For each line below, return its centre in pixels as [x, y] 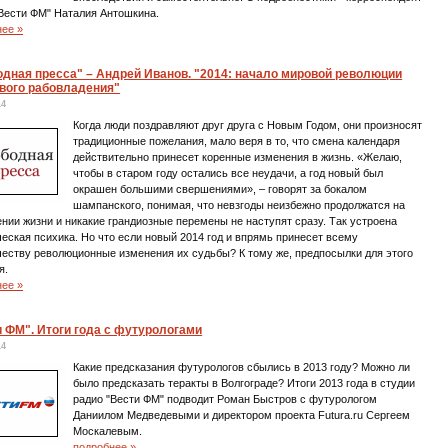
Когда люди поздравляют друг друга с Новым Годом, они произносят [248, 125]
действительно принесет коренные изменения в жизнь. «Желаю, [238, 157]
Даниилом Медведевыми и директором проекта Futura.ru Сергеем [242, 415]
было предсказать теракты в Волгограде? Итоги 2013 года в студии [244, 383]
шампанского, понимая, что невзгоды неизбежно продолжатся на [239, 205]
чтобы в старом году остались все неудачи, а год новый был [228, 173]
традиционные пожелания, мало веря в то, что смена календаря [237, 141]
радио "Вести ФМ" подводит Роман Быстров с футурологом [225, 399]
